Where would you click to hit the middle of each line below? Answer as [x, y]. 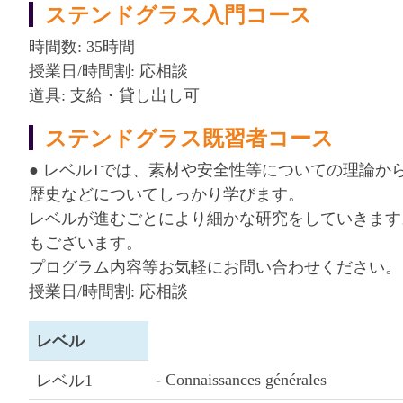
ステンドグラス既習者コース [190, 138]
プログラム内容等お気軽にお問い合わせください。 [215, 267]
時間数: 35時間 [82, 46]
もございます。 [85, 242]
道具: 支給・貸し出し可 [114, 95]
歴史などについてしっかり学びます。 [166, 194]
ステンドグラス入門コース [179, 14]
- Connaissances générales [241, 379]
